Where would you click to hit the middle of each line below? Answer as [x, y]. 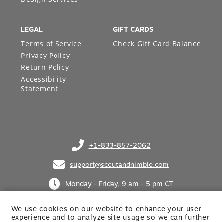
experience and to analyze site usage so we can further [110, 217]
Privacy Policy [46, 55]
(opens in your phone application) [126, 148]
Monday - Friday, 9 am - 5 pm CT [119, 184]
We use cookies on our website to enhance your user [106, 208]
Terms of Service [51, 44]
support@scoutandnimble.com [119, 165]
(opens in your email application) [107, 168]
